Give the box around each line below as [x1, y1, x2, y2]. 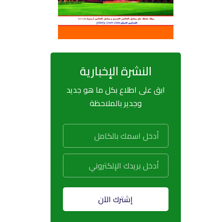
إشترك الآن [98, 191, 133, 207]
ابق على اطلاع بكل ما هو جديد [66, 82, 165, 97]
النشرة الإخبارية [79, 59, 152, 82]
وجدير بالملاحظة [89, 95, 142, 111]
